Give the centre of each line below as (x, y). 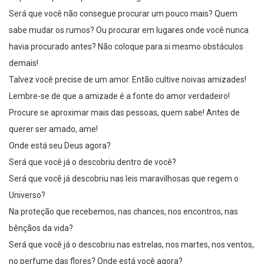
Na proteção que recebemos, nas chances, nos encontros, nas (123, 212)
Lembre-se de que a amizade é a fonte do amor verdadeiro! (119, 96)
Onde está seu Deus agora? (60, 146)
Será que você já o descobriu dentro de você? (93, 162)
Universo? (27, 195)
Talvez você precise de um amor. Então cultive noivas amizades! (128, 80)
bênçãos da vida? (41, 228)
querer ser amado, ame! (53, 129)
